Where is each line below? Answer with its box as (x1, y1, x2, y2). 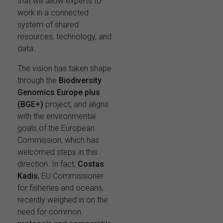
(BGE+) (17, 100, 45, 110)
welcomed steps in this (17, 147, 98, 157)
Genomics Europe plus (17, 88, 100, 98)
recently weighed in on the (17, 195, 108, 205)
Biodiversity (59, 76, 102, 86)
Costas (78, 159, 104, 169)
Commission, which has (17, 135, 99, 145)
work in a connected (17, 8, 89, 18)
